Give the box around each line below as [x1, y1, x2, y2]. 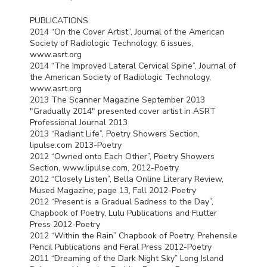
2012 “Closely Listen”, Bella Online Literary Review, [30, 173, 223, 185]
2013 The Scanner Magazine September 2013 [30, 94, 205, 105]
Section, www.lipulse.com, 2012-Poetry [30, 162, 179, 173]
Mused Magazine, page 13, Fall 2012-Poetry [30, 184, 196, 196]
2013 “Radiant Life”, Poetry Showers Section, [30, 128, 200, 139]
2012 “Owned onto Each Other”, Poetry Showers [30, 150, 215, 162]
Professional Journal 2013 [30, 116, 128, 128]
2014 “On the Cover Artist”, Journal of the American [30, 26, 225, 38]
